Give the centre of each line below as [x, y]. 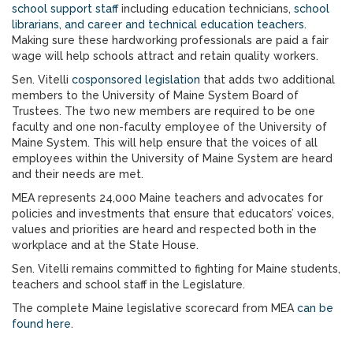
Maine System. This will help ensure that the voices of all [165, 143]
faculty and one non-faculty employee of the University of [169, 127]
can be [315, 308]
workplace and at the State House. [105, 245]
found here [41, 324]
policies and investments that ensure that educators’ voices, [173, 214]
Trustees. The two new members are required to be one [163, 111]
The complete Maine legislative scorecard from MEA [154, 308]
